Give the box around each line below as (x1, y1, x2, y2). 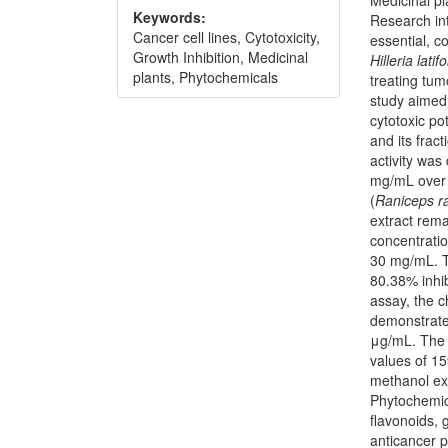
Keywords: (133, 7, 206, 28)
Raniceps (375, 189, 435, 210)
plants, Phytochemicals (133, 67, 278, 88)
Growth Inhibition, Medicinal (133, 47, 308, 68)
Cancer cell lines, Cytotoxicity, (133, 27, 320, 48)
